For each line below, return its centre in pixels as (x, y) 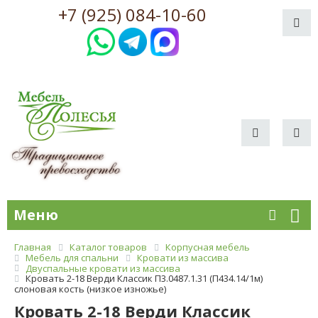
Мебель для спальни (72, 257)
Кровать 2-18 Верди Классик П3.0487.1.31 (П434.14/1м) (144, 279)
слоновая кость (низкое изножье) (90, 289)
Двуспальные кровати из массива (103, 268)
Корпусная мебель (208, 247)
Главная (33, 247)
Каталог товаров (108, 247)
